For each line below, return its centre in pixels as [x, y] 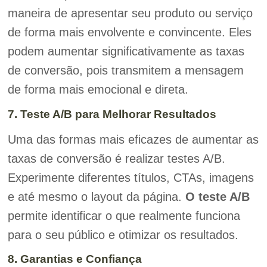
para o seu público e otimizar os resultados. [123, 235]
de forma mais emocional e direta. [98, 90]
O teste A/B [217, 196]
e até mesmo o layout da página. [96, 196]
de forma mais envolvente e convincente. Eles [129, 32]
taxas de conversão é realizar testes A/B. [116, 158]
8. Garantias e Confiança [74, 259]
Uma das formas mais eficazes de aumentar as [133, 139]
